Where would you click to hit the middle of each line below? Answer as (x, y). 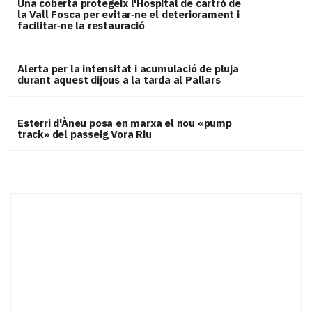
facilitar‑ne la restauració (81, 26)
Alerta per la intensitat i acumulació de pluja (128, 69)
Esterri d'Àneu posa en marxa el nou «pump (125, 123)
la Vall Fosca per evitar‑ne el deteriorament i (128, 15)
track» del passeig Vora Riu (85, 134)
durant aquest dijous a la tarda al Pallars (119, 80)
